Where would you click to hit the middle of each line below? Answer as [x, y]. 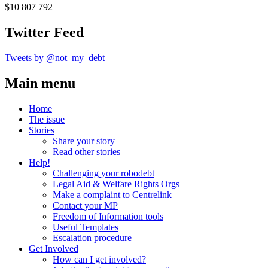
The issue [47, 119]
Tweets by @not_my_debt [55, 57]
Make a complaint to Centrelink [112, 194]
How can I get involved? [99, 259]
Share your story [84, 141]
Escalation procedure [92, 237]
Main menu [40, 83]
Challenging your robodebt [103, 173]
